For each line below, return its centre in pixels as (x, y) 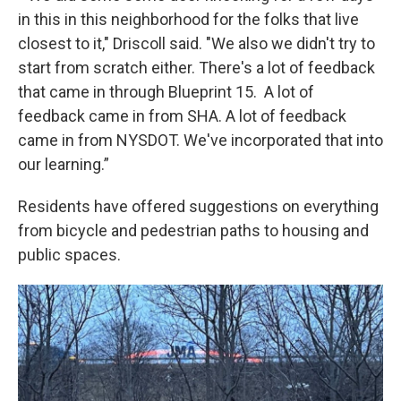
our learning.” (65, 164)
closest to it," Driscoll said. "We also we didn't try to (196, 43)
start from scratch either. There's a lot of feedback (196, 68)
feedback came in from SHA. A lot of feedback (182, 116)
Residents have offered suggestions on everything (198, 206)
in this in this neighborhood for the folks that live (188, 19)
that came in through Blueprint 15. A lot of (166, 92)
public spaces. (69, 255)
